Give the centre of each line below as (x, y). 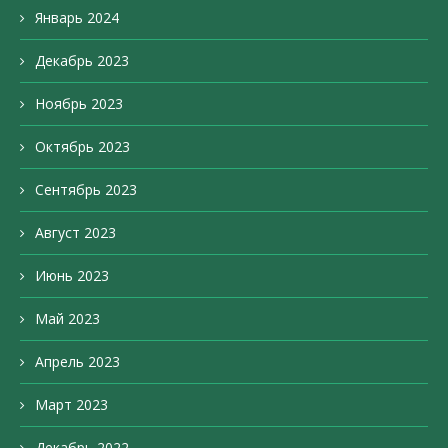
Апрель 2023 (77, 362)
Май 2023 (67, 319)
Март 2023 (71, 405)
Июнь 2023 (72, 276)
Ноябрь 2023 (79, 104)
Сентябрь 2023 (86, 190)
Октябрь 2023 (82, 147)
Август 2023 (75, 233)
